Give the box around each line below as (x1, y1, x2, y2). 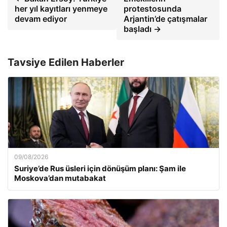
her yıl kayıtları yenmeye (15, 3, 107, 14)
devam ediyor (15, 13, 67, 24)
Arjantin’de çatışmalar (123, 13, 207, 24)
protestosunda (123, 3, 181, 14)
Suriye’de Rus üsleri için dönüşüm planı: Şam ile (14, 163, 186, 173)
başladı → (123, 23, 161, 34)
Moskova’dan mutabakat (14, 173, 106, 183)
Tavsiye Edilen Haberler (8, 56, 124, 68)
